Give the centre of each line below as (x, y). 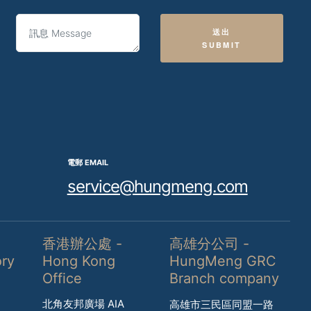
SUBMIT (222, 44)
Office (62, 278)
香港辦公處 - (83, 243)
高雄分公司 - (210, 243)
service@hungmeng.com (157, 186)
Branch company (225, 278)
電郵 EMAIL (87, 162)
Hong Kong (79, 261)
